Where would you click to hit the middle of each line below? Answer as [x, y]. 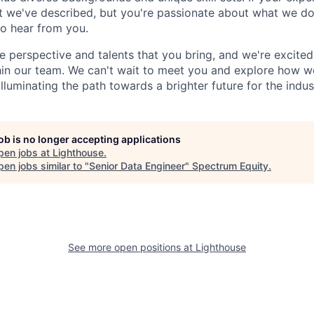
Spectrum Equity [230, 165]
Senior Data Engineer [137, 165]
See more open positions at [132, 247]
